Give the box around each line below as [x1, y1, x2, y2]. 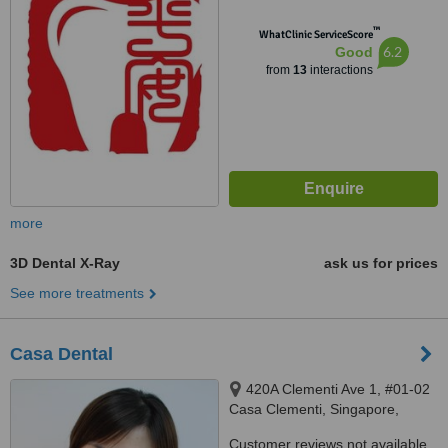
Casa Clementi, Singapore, [229, 401, 399, 417]
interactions [306, 63, 373, 77]
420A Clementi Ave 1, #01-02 [246, 381, 430, 397]
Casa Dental [10, 344, 113, 364]
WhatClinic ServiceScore [258, 28, 373, 41]
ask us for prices [324, 255, 438, 271]
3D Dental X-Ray [10, 255, 120, 271]
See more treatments [10, 285, 144, 301]
